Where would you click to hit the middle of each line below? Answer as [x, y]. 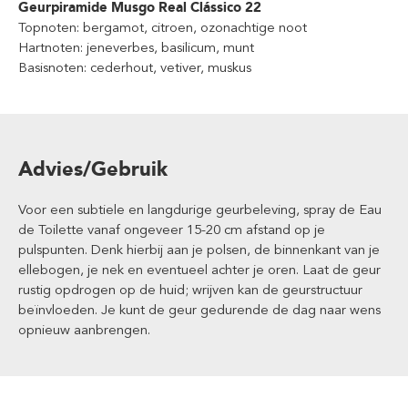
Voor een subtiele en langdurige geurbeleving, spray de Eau [200, 209]
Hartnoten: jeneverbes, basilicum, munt [136, 47]
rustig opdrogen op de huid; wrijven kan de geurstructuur [190, 290]
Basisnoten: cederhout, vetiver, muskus [135, 67]
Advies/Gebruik [93, 169]
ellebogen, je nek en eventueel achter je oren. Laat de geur [199, 270]
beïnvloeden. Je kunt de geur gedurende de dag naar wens [199, 310]
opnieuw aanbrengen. [84, 330]
